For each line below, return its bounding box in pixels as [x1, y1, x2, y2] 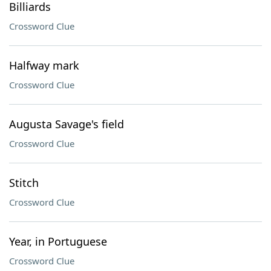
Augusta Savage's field [9, 117, 124, 131]
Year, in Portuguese [9, 234, 107, 249]
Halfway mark [9, 58, 79, 73]
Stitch [9, 175, 39, 190]
